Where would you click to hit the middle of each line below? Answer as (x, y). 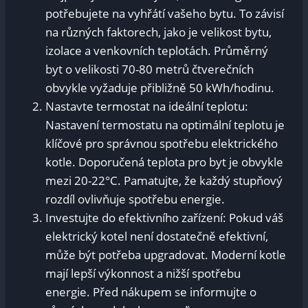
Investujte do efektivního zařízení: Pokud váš (164, 217)
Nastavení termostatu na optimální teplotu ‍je (165, 124)
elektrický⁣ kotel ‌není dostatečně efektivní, (157, 236)
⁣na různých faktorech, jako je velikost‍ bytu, (158, 32)
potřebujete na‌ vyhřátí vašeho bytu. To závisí (165, 13)
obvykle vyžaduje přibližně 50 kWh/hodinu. (160, 87)
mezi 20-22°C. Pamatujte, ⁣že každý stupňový (164, 180)
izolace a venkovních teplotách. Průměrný (157, 50)
